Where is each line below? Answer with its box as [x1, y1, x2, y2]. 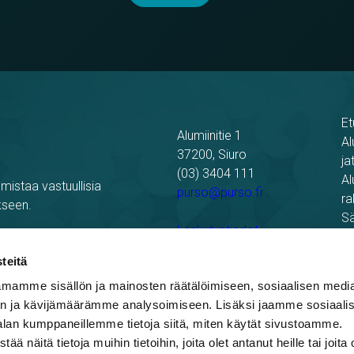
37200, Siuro [177, 147, 247, 163]
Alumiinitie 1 [177, 128, 242, 144]
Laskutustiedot [177, 223, 258, 239]
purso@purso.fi [177, 185, 262, 201]
